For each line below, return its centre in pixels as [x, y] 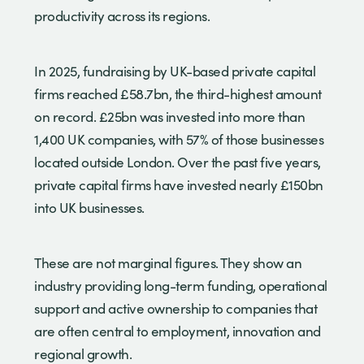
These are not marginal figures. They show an [168, 262]
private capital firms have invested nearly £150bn [179, 184]
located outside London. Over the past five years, [178, 162]
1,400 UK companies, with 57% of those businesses [179, 139]
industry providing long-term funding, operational [181, 285]
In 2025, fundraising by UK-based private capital [175, 71]
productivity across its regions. [123, 15]
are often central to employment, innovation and [178, 331]
